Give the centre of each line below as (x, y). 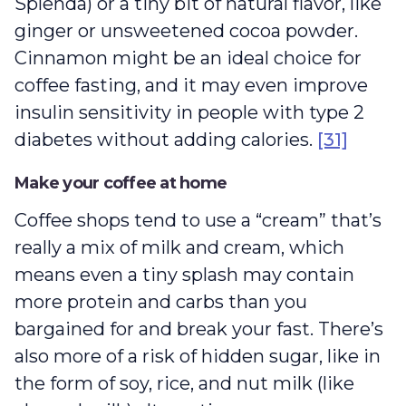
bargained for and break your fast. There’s (199, 329)
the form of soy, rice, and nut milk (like (184, 384)
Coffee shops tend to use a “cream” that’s (198, 221)
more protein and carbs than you (161, 302)
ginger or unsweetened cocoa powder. (186, 31)
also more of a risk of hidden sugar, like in (198, 357)
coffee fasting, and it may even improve (191, 86)
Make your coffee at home (121, 184)
